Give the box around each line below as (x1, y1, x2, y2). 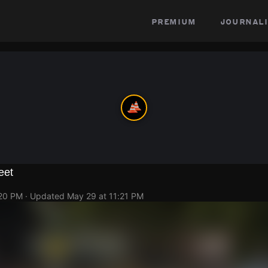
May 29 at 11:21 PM (67, 191, 144, 201)
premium (151, 15, 196, 27)
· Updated (25, 191, 65, 201)
